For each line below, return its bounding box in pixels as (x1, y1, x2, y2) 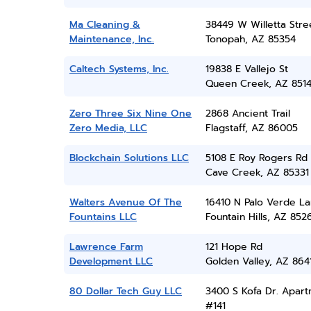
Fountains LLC (69, 210, 137, 224)
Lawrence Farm (69, 239, 143, 254)
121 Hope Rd (205, 239, 262, 254)
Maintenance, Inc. (69, 32, 154, 47)
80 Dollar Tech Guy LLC (69, 284, 182, 299)
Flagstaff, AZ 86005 (205, 121, 298, 135)
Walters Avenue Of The (69, 195, 182, 210)
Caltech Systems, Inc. (69, 62, 169, 76)
